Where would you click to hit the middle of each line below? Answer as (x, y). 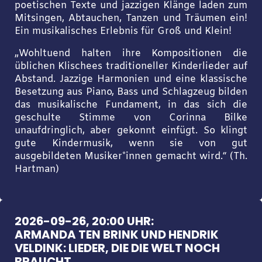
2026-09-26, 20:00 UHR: (84, 221)
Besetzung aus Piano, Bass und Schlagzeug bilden (131, 93)
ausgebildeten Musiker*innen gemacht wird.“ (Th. (131, 157)
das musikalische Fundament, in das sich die (131, 106)
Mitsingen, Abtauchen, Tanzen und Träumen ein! (131, 18)
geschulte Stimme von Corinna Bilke (131, 118)
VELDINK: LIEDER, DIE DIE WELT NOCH (117, 248)
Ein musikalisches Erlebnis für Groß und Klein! (123, 31)
